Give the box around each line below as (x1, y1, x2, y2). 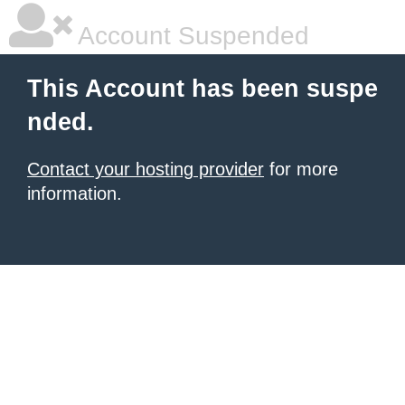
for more (264, 159, 338, 179)
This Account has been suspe (27, 75, 378, 102)
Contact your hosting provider (27, 159, 264, 179)
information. (27, 184, 122, 203)
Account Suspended (72, 22, 309, 50)
